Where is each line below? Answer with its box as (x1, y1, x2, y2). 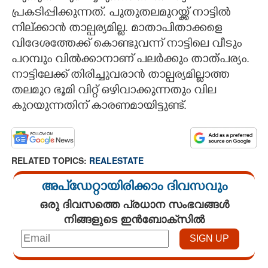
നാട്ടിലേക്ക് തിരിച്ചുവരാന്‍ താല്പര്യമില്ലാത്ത (11, 68, 229, 83)
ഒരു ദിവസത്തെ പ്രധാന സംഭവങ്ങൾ (39, 196, 229, 212)
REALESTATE (89, 154, 144, 166)
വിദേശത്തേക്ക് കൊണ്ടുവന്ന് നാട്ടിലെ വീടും (11, 37, 242, 52)
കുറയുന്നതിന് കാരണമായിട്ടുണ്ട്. (11, 99, 187, 114)
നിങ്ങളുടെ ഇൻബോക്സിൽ (63, 211, 205, 227)
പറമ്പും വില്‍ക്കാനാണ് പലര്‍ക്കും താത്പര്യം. (11, 53, 249, 68)
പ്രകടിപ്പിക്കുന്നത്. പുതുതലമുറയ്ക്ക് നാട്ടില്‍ (11, 6, 230, 21)
